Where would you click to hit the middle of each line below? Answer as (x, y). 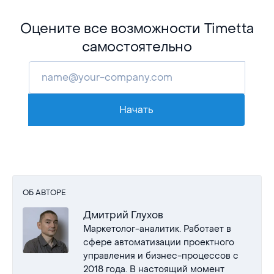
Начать (136, 109)
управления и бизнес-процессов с (161, 256)
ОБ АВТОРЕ (44, 192)
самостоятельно (137, 47)
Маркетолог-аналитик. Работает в (157, 229)
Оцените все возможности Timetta (137, 28)
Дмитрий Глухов (123, 215)
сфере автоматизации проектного (159, 242)
